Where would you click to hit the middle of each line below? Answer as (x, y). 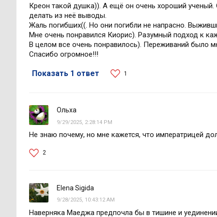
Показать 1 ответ (65, 74)
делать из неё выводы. (68, 16)
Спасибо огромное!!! (63, 54)
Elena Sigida (76, 188)
